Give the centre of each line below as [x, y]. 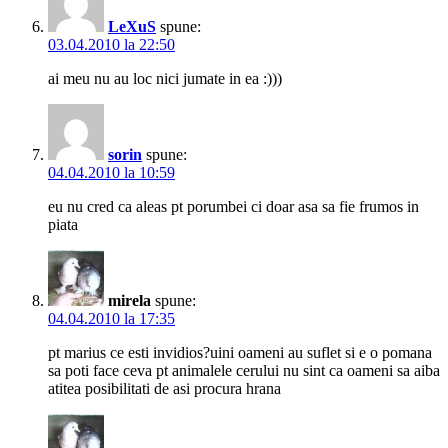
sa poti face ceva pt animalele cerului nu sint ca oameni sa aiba [244, 371]
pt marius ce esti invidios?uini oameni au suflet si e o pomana [240, 353]
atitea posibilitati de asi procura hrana [164, 389]
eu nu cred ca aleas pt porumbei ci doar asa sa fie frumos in [233, 207]
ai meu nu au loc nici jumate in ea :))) [165, 79]
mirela [129, 301]
